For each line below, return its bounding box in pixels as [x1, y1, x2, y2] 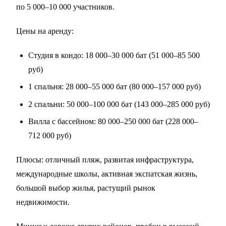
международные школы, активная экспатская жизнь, [16, 169, 197, 179]
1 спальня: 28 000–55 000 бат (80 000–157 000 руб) [28, 82, 201, 91]
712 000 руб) [28, 131, 71, 140]
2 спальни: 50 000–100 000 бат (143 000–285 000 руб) [28, 99, 210, 108]
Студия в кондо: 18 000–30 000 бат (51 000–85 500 [28, 51, 200, 60]
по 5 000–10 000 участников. [16, 3, 115, 12]
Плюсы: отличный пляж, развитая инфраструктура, [16, 155, 194, 164]
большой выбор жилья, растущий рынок [16, 184, 155, 193]
